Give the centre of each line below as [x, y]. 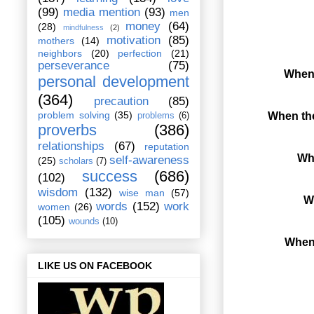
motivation [134, 41]
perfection [140, 54]
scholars [76, 162]
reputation [167, 147]
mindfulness [83, 28]
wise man [142, 193]
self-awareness [149, 161]
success [109, 177]
